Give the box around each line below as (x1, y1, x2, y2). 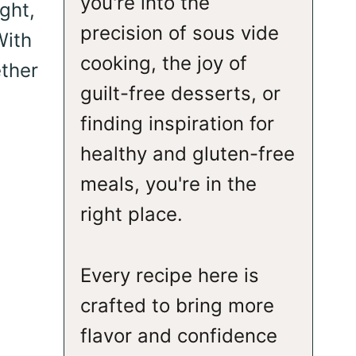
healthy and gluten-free (79, 142, 295, 166)
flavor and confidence (79, 323, 277, 347)
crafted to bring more (79, 293, 274, 317)
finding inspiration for (79, 112, 274, 136)
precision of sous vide (79, 21, 279, 45)
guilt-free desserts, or (79, 82, 281, 106)
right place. (79, 203, 183, 226)
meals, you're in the (79, 172, 257, 196)
